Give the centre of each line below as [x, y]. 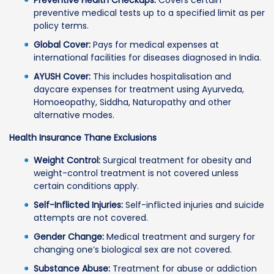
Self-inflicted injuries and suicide [194, 205]
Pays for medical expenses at [155, 44]
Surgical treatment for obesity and [176, 160]
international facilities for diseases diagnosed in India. [147, 57]
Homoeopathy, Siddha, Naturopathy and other [132, 102]
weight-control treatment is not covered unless [136, 173]
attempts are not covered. [91, 217]
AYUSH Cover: [62, 76]
